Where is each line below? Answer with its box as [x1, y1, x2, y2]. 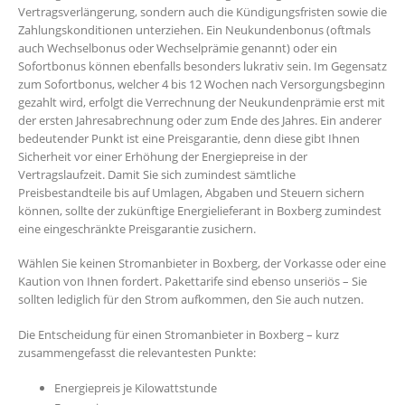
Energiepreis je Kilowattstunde [54, 380, 217, 397]
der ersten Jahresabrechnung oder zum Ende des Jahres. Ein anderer [18, 111, 381, 128]
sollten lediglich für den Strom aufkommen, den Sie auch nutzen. [18, 291, 363, 308]
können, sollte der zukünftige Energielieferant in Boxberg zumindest [18, 202, 381, 219]
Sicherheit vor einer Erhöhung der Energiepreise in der [18, 147, 307, 165]
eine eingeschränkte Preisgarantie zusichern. [18, 220, 256, 237]
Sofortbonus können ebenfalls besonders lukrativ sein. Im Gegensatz [18, 57, 387, 74]
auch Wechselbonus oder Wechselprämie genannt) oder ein [18, 39, 337, 56]
